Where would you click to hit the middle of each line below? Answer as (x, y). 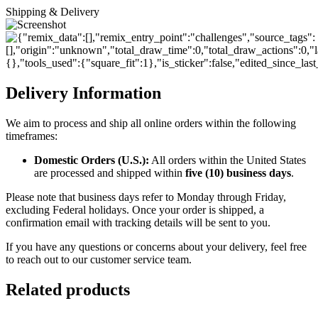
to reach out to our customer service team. (99, 259)
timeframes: (32, 136)
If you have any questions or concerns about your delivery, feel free (156, 246)
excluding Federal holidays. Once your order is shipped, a (135, 209)
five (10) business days (238, 172)
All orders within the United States (227, 160)
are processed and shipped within (110, 172)
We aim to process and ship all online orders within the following (151, 123)
